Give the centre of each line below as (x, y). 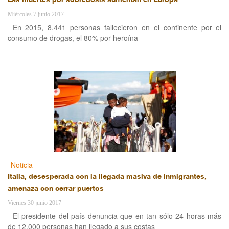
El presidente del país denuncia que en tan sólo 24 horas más (117, 216)
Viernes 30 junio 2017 (34, 203)
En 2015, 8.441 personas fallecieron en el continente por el (117, 27)
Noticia (21, 165)
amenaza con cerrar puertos (55, 189)
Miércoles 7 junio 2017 (36, 14)
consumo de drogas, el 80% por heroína (73, 38)
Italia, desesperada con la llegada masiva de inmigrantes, (107, 177)
